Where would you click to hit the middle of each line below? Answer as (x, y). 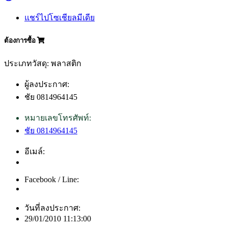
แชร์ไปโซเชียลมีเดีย (60, 17)
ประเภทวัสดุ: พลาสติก (43, 64)
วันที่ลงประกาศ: (52, 208)
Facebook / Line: (52, 180)
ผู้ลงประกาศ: (47, 84)
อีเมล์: (35, 152)
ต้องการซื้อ (21, 40)
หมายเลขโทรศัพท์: (58, 118)
